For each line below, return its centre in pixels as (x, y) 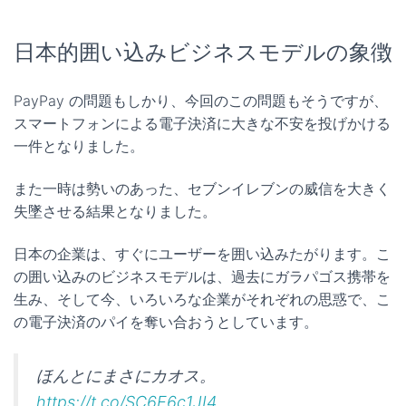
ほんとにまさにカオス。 (126, 375)
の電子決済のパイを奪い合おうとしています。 (166, 321)
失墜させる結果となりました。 (115, 211)
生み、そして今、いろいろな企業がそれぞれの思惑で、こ (202, 299)
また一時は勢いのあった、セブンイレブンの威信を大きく (202, 188)
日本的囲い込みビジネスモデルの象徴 (203, 52)
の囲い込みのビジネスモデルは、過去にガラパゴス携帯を (202, 276)
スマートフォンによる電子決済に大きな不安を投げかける (202, 123)
